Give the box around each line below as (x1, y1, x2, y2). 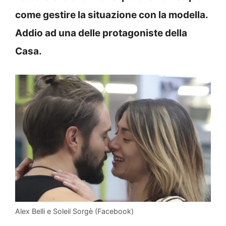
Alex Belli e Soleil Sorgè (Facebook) (15, 206, 134, 215)
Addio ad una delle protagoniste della (15, 27, 187, 39)
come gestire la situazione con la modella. (15, 9, 208, 21)
